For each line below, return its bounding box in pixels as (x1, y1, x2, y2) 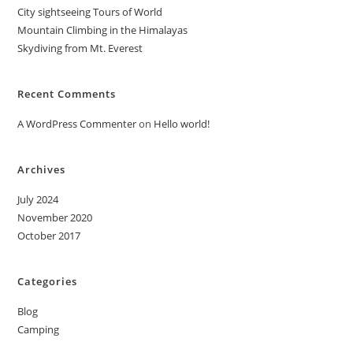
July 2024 (17, 192, 59, 206)
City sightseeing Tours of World (17, 5, 163, 19)
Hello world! (154, 117, 210, 131)
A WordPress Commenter (17, 117, 137, 131)
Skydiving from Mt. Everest (17, 41, 143, 55)
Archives (17, 162, 66, 176)
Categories (17, 274, 78, 288)
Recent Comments (17, 87, 117, 101)
